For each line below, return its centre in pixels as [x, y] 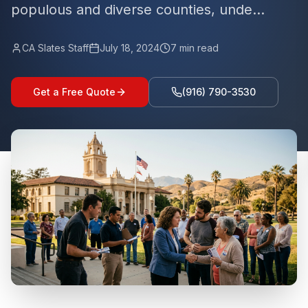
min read [198, 48]
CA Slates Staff [55, 48]
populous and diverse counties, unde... [138, 10]
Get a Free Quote [74, 92]
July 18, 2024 [130, 48]
